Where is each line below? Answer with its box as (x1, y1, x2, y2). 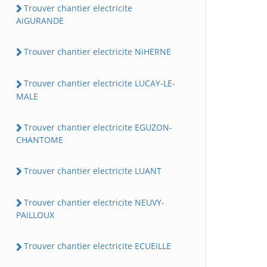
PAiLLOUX (16, 209, 54, 221)
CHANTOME (16, 133, 63, 145)
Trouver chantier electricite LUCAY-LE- (24, 77, 175, 89)
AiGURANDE (16, 15, 64, 26)
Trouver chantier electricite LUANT (24, 164, 162, 176)
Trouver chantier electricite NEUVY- (24, 197, 164, 208)
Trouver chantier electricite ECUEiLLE (24, 240, 171, 252)
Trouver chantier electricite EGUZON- (24, 121, 172, 133)
